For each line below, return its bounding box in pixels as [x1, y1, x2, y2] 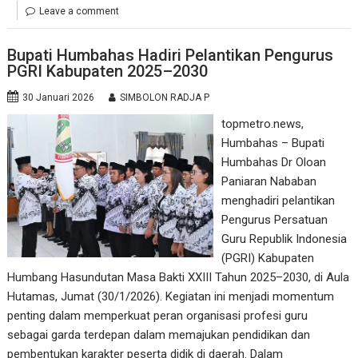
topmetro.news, [221, 116, 304, 131]
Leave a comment [39, 6, 120, 17]
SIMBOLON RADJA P [120, 91, 210, 103]
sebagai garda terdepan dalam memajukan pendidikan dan [7, 327, 311, 342]
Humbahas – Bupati [221, 135, 324, 150]
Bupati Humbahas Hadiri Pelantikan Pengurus [7, 45, 334, 65]
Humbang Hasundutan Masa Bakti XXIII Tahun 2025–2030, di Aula [7, 269, 350, 284]
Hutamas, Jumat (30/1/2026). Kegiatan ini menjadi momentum [7, 288, 335, 304]
